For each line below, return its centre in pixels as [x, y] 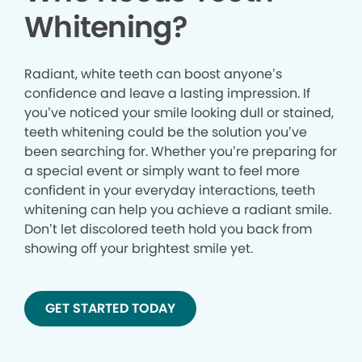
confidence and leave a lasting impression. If [167, 94]
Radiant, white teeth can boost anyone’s [153, 74]
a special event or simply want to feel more [162, 171]
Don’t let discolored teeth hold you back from [168, 229]
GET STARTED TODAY [110, 309]
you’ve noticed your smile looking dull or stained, [179, 113]
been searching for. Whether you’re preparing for [181, 152]
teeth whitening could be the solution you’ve [166, 133]
